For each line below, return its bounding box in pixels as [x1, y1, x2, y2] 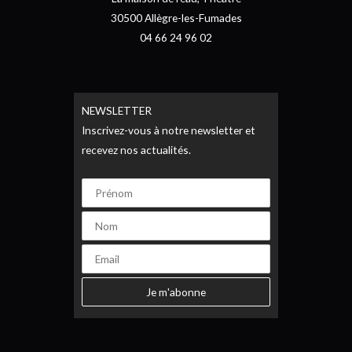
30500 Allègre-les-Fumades [110, 11, 242, 25]
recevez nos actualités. [82, 142, 191, 156]
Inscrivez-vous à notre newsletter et [82, 123, 255, 137]
